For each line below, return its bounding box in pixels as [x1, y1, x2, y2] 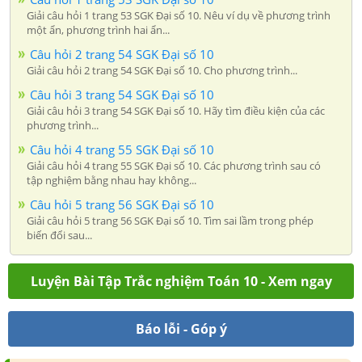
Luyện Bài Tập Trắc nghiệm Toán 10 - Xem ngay [30, 271, 332, 290]
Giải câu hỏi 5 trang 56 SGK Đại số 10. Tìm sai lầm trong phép [27, 213, 314, 228]
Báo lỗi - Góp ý [135, 319, 227, 338]
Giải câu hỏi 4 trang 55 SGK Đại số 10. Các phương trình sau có [27, 158, 321, 173]
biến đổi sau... [27, 227, 92, 242]
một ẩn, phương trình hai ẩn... [27, 22, 170, 37]
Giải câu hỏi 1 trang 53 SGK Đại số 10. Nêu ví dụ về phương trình [27, 7, 330, 23]
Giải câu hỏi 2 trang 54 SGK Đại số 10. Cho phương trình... [27, 62, 297, 78]
